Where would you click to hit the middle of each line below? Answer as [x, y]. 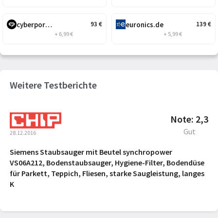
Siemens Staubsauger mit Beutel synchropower [91, 152]
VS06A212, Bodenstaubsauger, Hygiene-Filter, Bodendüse [107, 163]
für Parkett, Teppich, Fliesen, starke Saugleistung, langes [107, 173]
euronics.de [145, 24]
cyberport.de [49, 24]
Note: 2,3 [189, 119]
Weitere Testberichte [53, 85]
